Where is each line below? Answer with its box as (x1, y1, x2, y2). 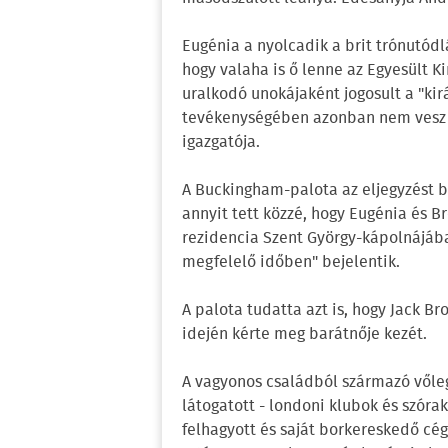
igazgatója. (182, 129, 260, 155)
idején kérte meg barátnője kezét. (182, 321, 427, 347)
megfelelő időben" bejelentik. (182, 249, 400, 275)
